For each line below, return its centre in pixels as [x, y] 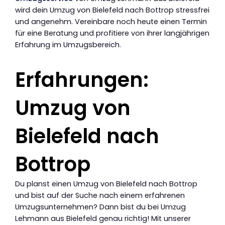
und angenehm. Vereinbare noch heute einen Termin [111, 22]
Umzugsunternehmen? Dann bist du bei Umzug [100, 207]
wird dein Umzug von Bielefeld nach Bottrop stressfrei [112, 10]
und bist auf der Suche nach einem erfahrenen [100, 196]
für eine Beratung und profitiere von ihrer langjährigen [112, 33]
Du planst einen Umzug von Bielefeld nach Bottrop [106, 184]
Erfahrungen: [82, 80]
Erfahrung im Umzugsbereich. [68, 45]
